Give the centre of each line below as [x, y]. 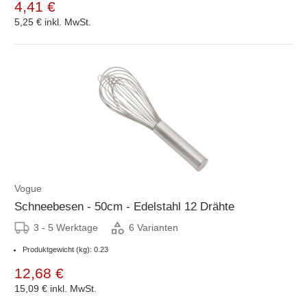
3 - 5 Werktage [66, 227]
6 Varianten [153, 228]
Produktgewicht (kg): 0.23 [65, 249]
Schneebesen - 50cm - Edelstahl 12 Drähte [124, 206]
